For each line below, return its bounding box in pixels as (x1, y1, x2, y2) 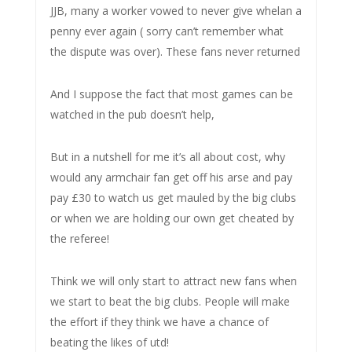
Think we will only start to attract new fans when (49, 273, 297, 288)
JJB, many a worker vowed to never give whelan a (49, 2, 302, 18)
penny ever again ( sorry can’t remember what (49, 23, 284, 38)
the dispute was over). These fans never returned (49, 43, 300, 59)
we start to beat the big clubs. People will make (49, 293, 290, 309)
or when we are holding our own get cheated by (49, 210, 294, 225)
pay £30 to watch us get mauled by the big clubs (49, 189, 296, 205)
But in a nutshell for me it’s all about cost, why (49, 148, 285, 164)
